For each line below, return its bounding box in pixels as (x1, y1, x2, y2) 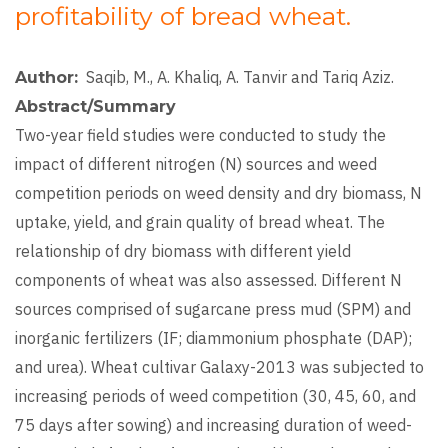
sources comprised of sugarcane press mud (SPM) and (15, 299, 411, 320)
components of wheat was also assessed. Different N (15, 270, 402, 291)
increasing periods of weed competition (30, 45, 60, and (15, 386, 416, 407)
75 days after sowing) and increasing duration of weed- (15, 415, 412, 436)
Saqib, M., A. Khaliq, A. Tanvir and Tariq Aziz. (86, 67, 394, 88)
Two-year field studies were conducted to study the (15, 125, 386, 146)
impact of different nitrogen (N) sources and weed (15, 154, 377, 175)
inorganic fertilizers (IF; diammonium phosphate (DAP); (15, 328, 412, 349)
